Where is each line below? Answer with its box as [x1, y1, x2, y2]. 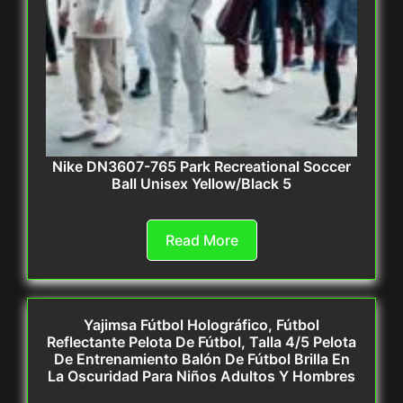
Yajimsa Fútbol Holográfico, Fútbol [84, 316, 319, 335]
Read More [165, 231, 238, 250]
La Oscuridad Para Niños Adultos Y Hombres [48, 367, 355, 386]
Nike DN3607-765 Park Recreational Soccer [52, 157, 351, 176]
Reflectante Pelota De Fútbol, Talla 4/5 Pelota [47, 333, 356, 352]
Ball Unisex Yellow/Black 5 [112, 175, 291, 193]
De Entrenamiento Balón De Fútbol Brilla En [53, 350, 350, 369]
